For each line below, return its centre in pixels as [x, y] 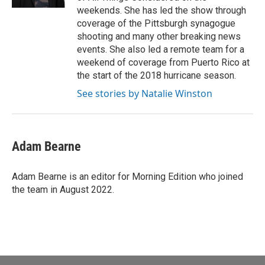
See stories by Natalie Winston [145, 93]
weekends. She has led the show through [161, 10]
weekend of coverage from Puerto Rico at [163, 62]
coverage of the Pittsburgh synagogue [156, 23]
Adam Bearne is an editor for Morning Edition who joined [127, 177]
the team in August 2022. [63, 190]
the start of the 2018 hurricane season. [156, 75]
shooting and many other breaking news [159, 36]
